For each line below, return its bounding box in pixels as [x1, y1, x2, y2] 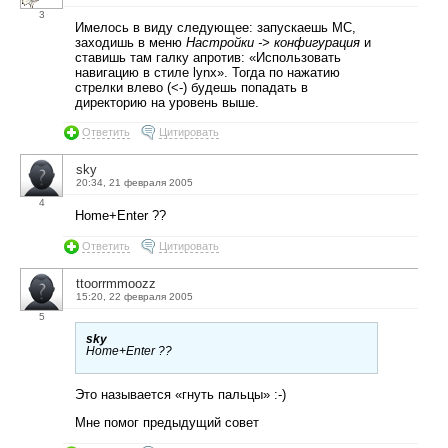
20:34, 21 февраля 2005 [76, 177, 193, 189]
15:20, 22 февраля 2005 [76, 291, 193, 303]
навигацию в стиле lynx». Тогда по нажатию [75, 64, 340, 80]
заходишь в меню [75, 34, 186, 50]
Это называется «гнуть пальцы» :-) [75, 387, 286, 403]
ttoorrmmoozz [76, 276, 156, 292]
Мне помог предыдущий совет [75, 414, 259, 430]
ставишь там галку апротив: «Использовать [75, 49, 341, 65]
